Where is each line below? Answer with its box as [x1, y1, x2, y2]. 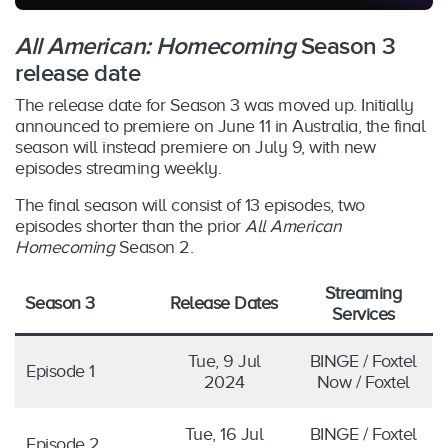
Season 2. [114, 236, 193, 257]
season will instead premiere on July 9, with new [15, 136, 375, 157]
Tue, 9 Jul [187, 350, 261, 371]
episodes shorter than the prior [15, 215, 245, 236]
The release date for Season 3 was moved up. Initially [15, 94, 414, 115]
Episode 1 [26, 360, 95, 381]
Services [331, 303, 395, 324]
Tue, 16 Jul [184, 423, 264, 444]
